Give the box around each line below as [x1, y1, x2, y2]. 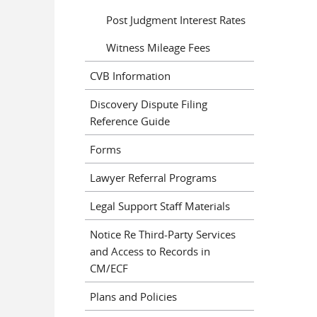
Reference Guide [90, 113, 170, 128]
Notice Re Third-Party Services [90, 226, 236, 241]
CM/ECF [90, 260, 128, 275]
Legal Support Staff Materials [90, 198, 230, 213]
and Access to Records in [90, 243, 210, 258]
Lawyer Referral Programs [90, 170, 217, 185]
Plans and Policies [90, 289, 177, 304]
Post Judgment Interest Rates [105, 12, 246, 27]
